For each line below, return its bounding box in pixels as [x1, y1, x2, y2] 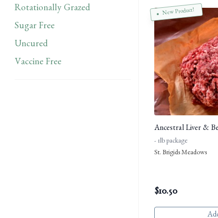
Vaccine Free [15, 58, 61, 68]
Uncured [15, 40, 48, 50]
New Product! [162, 7, 195, 17]
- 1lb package [154, 138, 187, 145]
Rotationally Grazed [15, 4, 90, 14]
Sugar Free [15, 22, 54, 32]
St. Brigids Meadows [154, 150, 207, 157]
